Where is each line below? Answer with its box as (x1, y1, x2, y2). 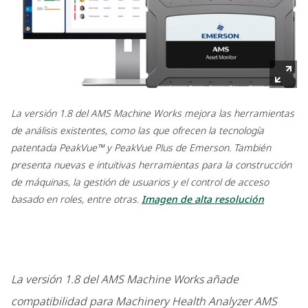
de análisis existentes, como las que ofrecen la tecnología (11, 124, 264, 137)
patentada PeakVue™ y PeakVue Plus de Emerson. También (11, 141, 271, 155)
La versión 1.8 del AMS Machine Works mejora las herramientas (11, 107, 294, 120)
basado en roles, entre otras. (11, 192, 142, 206)
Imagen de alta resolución (142, 192, 264, 206)
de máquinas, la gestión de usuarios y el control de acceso (11, 175, 269, 189)
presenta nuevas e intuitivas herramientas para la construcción (11, 158, 291, 172)
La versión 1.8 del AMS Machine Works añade (11, 272, 239, 287)
